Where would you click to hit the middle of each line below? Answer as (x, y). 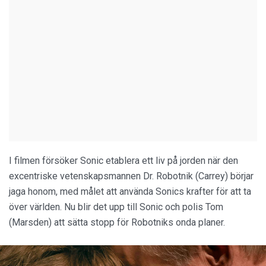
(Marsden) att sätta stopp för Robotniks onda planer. (117, 223)
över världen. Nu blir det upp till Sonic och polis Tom (116, 207)
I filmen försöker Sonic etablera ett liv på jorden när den (123, 161)
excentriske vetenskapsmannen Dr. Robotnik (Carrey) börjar (131, 176)
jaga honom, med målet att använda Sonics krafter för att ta (130, 192)
